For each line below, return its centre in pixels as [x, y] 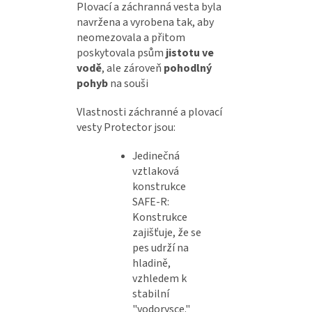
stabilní [151, 294]
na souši [128, 84]
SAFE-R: [151, 202]
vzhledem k [159, 279]
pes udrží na [161, 248]
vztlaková [156, 172]
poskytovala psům [121, 53]
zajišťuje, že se [167, 233]
